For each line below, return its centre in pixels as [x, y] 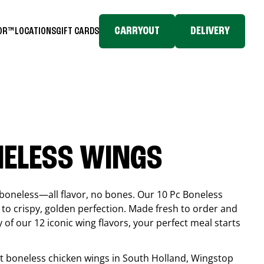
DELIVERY [210, 31]
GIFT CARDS [77, 31]
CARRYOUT [137, 31]
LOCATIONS [35, 31]
